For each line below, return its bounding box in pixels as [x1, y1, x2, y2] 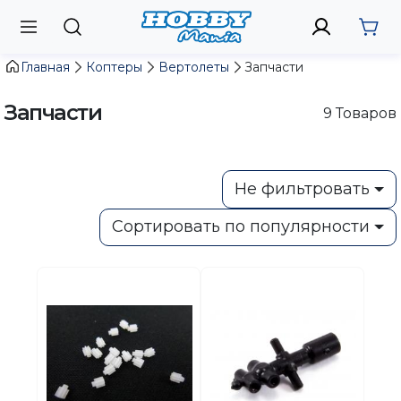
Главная [21, 58, 70, 75]
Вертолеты [158, 58, 229, 75]
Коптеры [86, 58, 142, 75]
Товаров [332, 104, 397, 122]
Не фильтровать [235, 178, 371, 199]
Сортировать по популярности [112, 217, 371, 237]
